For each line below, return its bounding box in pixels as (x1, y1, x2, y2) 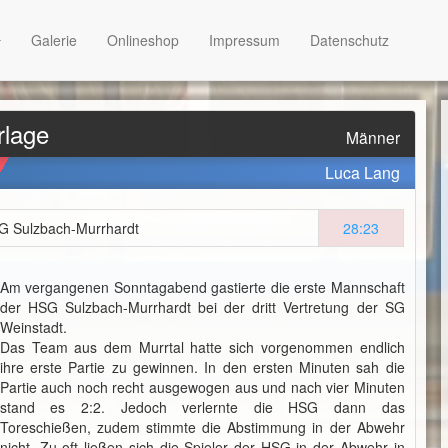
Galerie (30, 30, 77, 50)
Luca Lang (324, 161, 400, 184)
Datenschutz (309, 30, 389, 50)
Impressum (208, 30, 280, 50)
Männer (345, 126, 400, 148)
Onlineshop (106, 30, 179, 50)
